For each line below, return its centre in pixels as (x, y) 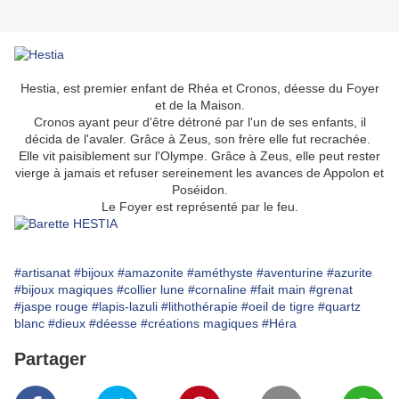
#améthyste (220, 273)
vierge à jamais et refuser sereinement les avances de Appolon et (199, 173)
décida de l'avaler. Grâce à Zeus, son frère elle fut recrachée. (199, 139)
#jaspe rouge (51, 307)
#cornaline (217, 290)
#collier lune (151, 290)
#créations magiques (199, 324)
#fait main (278, 290)
